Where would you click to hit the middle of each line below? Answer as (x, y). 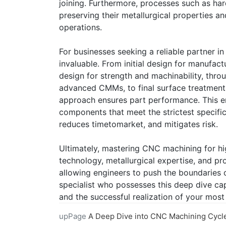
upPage (73, 216)
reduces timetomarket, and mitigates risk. (138, 124)
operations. (80, 27)
